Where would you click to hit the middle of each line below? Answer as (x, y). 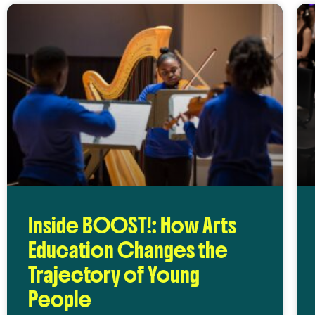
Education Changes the (128, 250)
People (60, 299)
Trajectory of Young (114, 275)
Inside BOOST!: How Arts (132, 225)
